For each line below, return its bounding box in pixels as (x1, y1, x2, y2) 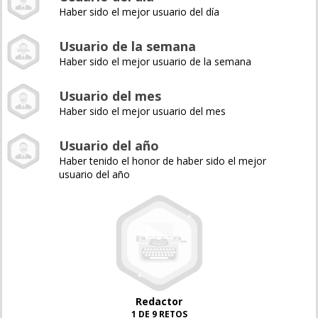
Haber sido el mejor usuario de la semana (59, 55, 251, 68)
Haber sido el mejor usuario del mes (59, 104, 226, 118)
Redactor (136, 295, 182, 308)
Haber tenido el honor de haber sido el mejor (59, 154, 266, 168)
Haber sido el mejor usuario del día (59, 5, 219, 18)
